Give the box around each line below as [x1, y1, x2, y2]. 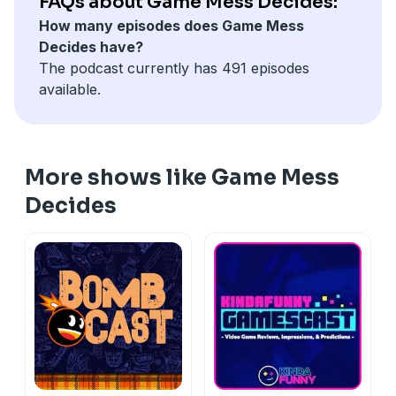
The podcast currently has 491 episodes [39, 58, 309, 77]
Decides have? [39, 37, 143, 56]
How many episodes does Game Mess [39, 16, 304, 34]
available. [39, 80, 101, 98]
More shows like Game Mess [25, 164, 339, 191]
